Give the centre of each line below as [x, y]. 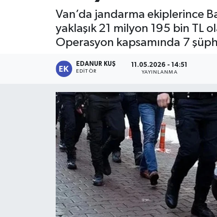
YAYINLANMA [159, 72]
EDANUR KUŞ [96, 64]
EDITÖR [86, 71]
